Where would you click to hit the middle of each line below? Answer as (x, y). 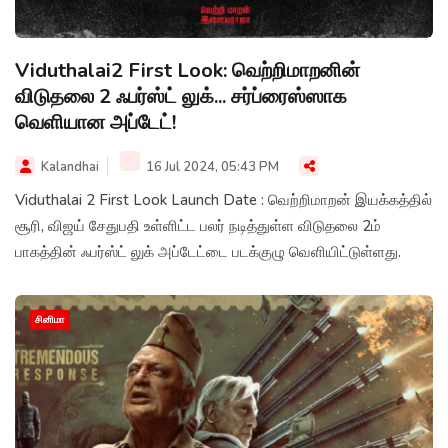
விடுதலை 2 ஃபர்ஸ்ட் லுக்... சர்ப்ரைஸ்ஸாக (181, 97)
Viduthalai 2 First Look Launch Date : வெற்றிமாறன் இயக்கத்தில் (223, 200)
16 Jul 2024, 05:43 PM (211, 167)
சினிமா (50, 320)
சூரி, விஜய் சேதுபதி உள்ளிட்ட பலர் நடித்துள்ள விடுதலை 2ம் (198, 226)
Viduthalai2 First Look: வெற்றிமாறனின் (187, 71)
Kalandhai (70, 167)
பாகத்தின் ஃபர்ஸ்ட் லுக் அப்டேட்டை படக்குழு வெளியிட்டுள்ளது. (208, 252)
